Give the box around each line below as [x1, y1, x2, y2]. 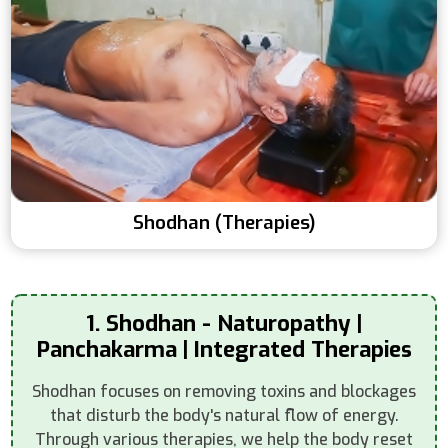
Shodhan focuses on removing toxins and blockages [32, 380, 416, 402]
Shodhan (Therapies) [132, 209, 316, 235]
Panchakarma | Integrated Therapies [36, 334, 412, 364]
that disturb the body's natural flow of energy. [49, 404, 399, 426]
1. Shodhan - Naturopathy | [86, 308, 362, 338]
